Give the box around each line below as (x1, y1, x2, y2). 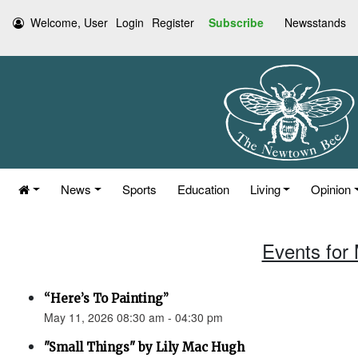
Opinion (311, 181, 352, 197)
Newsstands (284, 14, 346, 30)
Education (177, 181, 229, 197)
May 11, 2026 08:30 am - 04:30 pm (44, 309, 223, 325)
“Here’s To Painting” (44, 291, 169, 306)
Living (249, 181, 280, 197)
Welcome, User (30, 14, 108, 30)
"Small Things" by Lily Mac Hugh (44, 340, 245, 355)
